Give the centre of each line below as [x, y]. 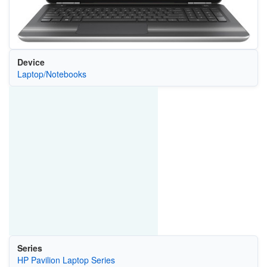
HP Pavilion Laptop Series [66, 260]
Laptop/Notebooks [52, 74]
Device [31, 62]
